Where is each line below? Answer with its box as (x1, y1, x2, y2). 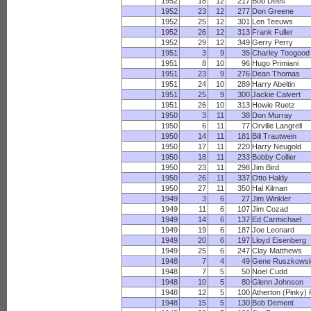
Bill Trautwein (252, 132, 297, 140)
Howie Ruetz (252, 101, 296, 109)
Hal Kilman (252, 184, 288, 192)
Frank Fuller (252, 28, 294, 36)
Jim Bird (252, 163, 280, 171)
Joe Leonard (252, 226, 295, 234)
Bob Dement (252, 299, 294, 307)
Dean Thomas (252, 69, 301, 78)
